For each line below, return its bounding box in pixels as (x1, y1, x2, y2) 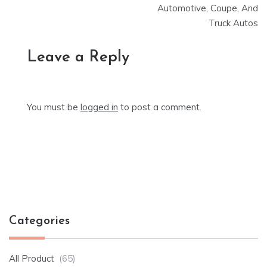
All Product (9, 253, 54, 265)
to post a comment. (118, 101, 201, 113)
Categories (9, 215, 70, 228)
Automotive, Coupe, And (157, 2, 258, 14)
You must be (27, 101, 80, 113)
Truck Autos (209, 17, 258, 29)
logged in (80, 101, 118, 113)
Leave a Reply (27, 49, 129, 66)
